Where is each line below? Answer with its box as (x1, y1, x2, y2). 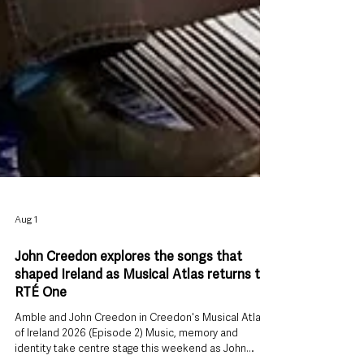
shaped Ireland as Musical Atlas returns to (15, 314, 267, 331)
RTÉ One (15, 332, 67, 349)
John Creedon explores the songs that (15, 297, 242, 314)
